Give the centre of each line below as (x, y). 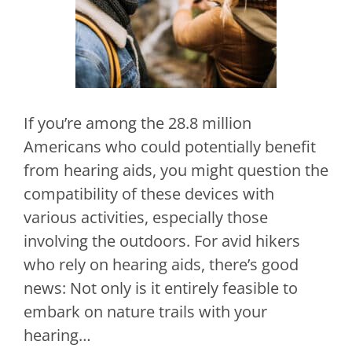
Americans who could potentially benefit (170, 147)
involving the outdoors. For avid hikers (162, 241)
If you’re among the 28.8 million (137, 123)
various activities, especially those (146, 218)
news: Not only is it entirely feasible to (161, 288)
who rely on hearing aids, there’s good (161, 265)
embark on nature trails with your (145, 312)
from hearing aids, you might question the (176, 170)
